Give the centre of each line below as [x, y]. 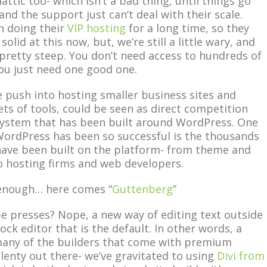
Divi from [241, 256]
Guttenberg [142, 189]
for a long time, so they [187, 28]
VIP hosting [97, 28]
